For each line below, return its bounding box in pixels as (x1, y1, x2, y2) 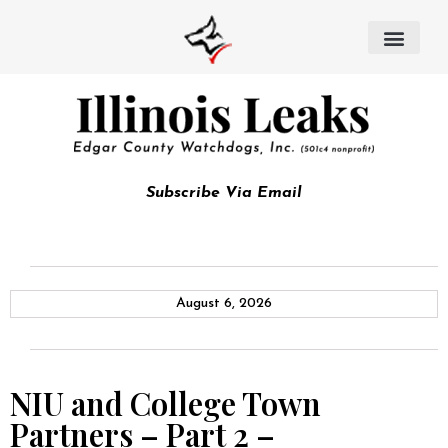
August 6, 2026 (176, 296, 272, 311)
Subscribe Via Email (146, 185, 302, 201)
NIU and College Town (10, 382, 321, 424)
